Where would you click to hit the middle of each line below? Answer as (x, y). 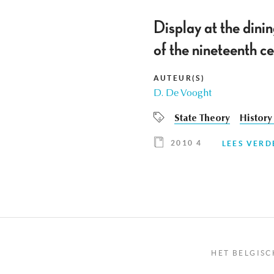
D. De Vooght (182, 94)
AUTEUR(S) (179, 78)
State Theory (202, 119)
